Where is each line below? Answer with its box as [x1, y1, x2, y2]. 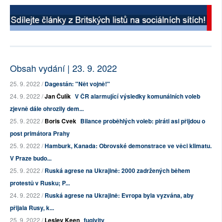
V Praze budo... [10, 154, 52, 163]
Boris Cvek [45, 116, 76, 126]
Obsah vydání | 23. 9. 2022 [10, 61, 117, 75]
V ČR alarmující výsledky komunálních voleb [75, 92, 200, 101]
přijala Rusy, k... [10, 203, 54, 213]
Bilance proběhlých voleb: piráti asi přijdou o [80, 116, 205, 126]
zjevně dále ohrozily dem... [10, 104, 84, 113]
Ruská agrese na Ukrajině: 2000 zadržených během [45, 166, 190, 175]
